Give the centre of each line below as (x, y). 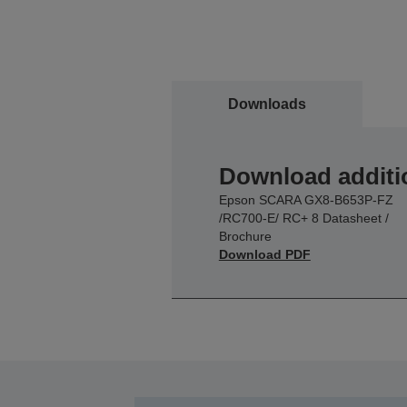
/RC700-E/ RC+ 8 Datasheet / (303, 218)
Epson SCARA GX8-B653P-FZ (306, 199)
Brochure (245, 236)
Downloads (267, 104)
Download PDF (264, 254)
